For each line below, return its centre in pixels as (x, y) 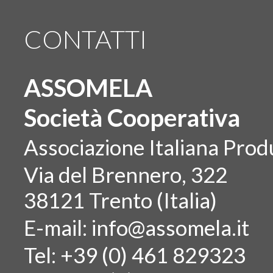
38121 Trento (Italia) (121, 200)
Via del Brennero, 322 (126, 174)
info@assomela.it (171, 227)
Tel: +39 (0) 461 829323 (135, 254)
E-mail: (58, 227)
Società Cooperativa (132, 117)
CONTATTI (86, 39)
